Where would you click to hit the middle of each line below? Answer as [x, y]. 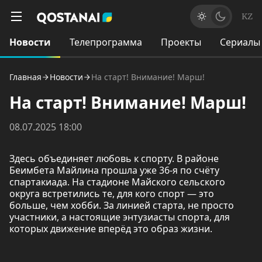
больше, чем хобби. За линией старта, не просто [122, 205]
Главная [25, 77]
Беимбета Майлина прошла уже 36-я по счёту [114, 170]
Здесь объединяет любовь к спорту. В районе [114, 158]
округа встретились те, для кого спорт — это [112, 194]
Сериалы [240, 42]
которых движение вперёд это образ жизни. [112, 229]
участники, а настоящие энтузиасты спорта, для [120, 217]
